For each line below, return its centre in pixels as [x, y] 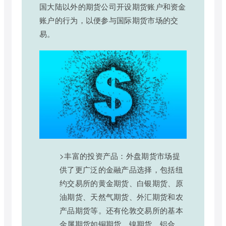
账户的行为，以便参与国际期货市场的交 [109, 20]
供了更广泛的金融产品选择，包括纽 [121, 169]
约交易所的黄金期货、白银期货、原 [121, 183]
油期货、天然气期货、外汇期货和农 [121, 197]
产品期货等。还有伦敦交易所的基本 [121, 210]
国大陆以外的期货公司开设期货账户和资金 [113, 6]
